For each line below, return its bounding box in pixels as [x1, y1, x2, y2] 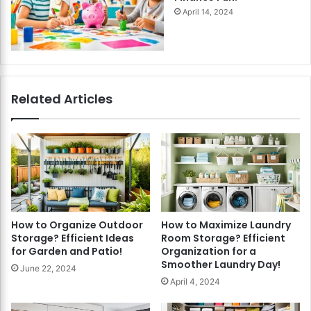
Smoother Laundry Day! [161, 257, 280, 271]
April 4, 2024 [170, 276, 220, 287]
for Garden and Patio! [11, 244, 122, 258]
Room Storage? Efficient [161, 230, 285, 245]
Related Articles [11, 90, 112, 108]
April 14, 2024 [183, 6, 233, 17]
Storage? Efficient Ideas [11, 230, 134, 245]
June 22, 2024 [20, 262, 76, 274]
